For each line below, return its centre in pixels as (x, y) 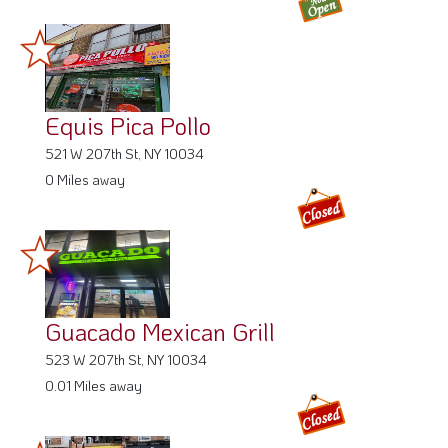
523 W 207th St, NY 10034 (126, 359)
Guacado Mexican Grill (160, 331)
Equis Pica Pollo (128, 125)
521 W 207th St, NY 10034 (124, 153)
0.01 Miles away (93, 385)
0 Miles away (85, 179)
